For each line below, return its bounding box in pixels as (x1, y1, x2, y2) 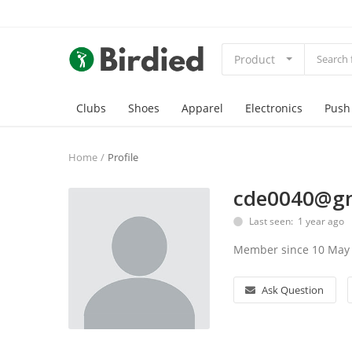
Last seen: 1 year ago (247, 214, 344, 228)
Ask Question (262, 282, 324, 297)
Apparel (181, 101, 223, 115)
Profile (108, 150, 138, 164)
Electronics (245, 101, 302, 115)
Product (234, 51, 275, 67)
